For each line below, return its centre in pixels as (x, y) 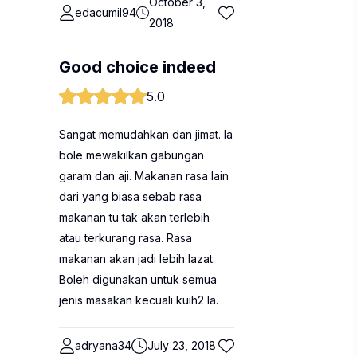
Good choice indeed (137, 67)
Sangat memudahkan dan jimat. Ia (146, 134)
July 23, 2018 (182, 345)
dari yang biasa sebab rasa (130, 196)
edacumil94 (106, 12)
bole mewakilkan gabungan (131, 155)
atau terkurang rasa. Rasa (126, 238)
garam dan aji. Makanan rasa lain (144, 176)
